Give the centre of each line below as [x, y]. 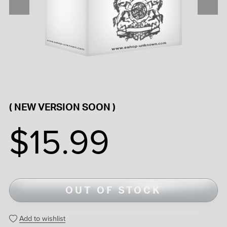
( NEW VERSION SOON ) [62, 107]
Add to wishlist [42, 218]
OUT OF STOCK [113, 190]
